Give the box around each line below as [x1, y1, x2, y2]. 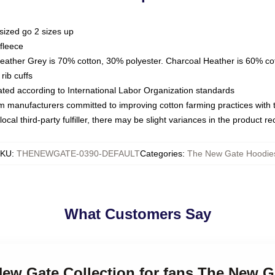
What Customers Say [64, 206, 211, 222]
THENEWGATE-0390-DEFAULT [17, 149, 140, 158]
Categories [140, 149, 182, 158]
